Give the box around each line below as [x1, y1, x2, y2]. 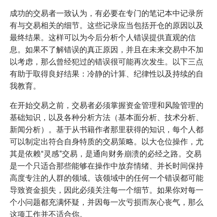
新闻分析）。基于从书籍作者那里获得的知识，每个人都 [10, 124, 203, 135]
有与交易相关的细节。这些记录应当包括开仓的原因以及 [10, 20, 203, 31]
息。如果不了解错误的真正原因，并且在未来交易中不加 [10, 44, 203, 55]
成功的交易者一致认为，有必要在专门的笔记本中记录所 [10, 8, 203, 19]
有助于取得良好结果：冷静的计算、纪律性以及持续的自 [10, 68, 203, 79]
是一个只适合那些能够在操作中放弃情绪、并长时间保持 [10, 160, 203, 171]
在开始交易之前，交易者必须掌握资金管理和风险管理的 [10, 100, 203, 111]
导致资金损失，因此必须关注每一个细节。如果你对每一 [10, 185, 203, 196]
